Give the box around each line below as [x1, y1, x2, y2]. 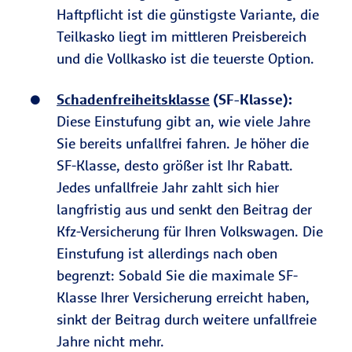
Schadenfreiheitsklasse [57, 90, 210, 108]
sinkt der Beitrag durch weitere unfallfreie [57, 310, 317, 328]
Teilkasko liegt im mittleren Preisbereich [57, 27, 306, 46]
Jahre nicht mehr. [57, 332, 164, 350]
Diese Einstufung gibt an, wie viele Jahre [57, 112, 310, 130]
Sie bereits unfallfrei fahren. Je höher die [57, 134, 309, 152]
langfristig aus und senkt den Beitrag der [57, 200, 312, 218]
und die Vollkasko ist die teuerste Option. [57, 49, 314, 68]
